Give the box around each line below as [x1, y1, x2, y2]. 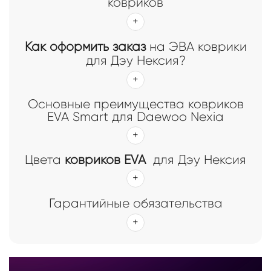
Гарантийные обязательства [48, 196, 223, 211]
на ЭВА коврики [145, 39, 247, 54]
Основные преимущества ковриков [27, 97, 244, 112]
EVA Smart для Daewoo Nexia [47, 109, 224, 125]
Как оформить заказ [24, 39, 146, 54]
